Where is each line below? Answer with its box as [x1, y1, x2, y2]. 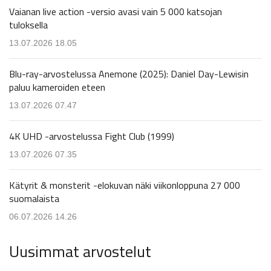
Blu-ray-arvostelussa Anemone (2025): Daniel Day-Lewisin [9, 66, 249, 81]
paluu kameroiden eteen [9, 79, 105, 94]
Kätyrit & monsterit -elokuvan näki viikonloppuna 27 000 [9, 177, 240, 192]
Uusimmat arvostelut [9, 239, 151, 263]
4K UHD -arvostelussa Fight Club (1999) [9, 128, 174, 143]
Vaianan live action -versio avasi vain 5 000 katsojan [9, 4, 222, 19]
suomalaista [9, 191, 59, 206]
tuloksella [9, 17, 48, 32]
